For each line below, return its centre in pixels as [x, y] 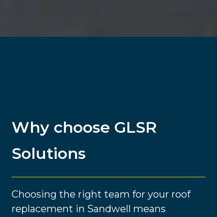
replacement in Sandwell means [89, 209]
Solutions [49, 154]
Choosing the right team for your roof [101, 194]
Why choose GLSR [84, 127]
